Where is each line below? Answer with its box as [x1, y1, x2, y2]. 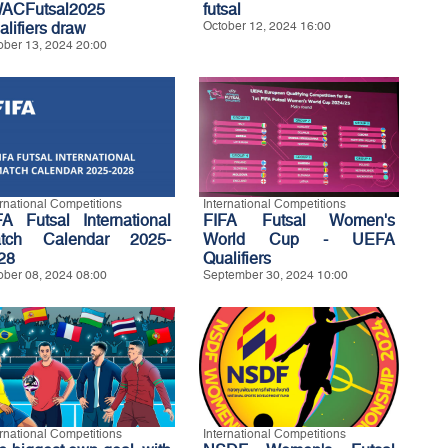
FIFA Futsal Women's [203, 210, 395, 230]
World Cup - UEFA [203, 229, 395, 249]
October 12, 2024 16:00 [203, 18, 331, 33]
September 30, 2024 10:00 [203, 267, 348, 282]
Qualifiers [203, 248, 271, 268]
